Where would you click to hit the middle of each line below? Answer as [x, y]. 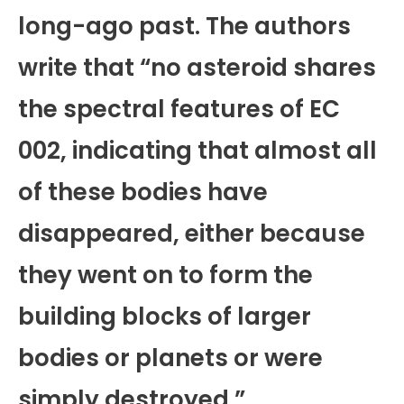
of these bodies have [143, 193]
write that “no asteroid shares [197, 68]
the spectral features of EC [179, 110]
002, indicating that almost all [197, 151]
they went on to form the [165, 275]
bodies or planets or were [170, 358]
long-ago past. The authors [184, 27]
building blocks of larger [165, 317]
